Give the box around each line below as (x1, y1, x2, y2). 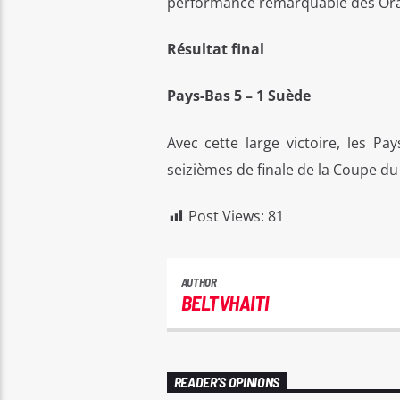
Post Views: (187, 206, 264, 227)
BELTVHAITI (180, 289, 269, 315)
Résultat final (166, 38, 264, 59)
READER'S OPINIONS (173, 372, 280, 390)
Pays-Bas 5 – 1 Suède (166, 86, 314, 106)
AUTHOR (180, 274, 217, 289)
